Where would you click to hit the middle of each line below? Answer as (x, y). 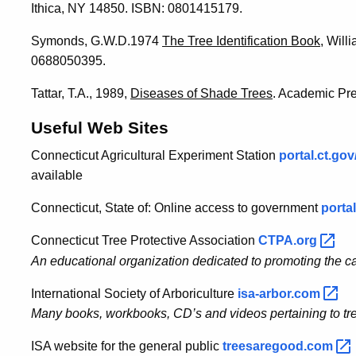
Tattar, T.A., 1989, (81, 93)
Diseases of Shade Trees (201, 93)
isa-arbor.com (281, 293)
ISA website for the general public (127, 346)
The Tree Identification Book (241, 41)
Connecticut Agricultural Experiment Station (155, 155)
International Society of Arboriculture (134, 293)
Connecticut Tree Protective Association (145, 240)
